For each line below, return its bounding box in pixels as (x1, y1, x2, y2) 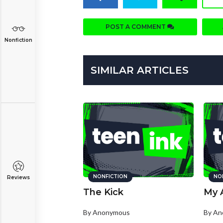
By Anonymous (83, 208, 130, 217)
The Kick (83, 187, 123, 198)
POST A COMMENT (106, 23, 168, 31)
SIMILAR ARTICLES (91, 64, 189, 77)
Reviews (6, 174, 30, 181)
